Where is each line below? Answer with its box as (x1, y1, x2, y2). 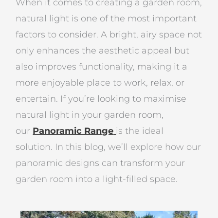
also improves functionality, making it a (16, 61, 188, 72)
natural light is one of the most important (16, 13, 197, 24)
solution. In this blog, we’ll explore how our (16, 141, 201, 152)
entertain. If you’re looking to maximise (16, 93, 187, 104)
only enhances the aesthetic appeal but (16, 45, 190, 56)
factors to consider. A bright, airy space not (16, 29, 202, 40)
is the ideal (116, 125, 164, 136)
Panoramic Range (33, 125, 114, 136)
